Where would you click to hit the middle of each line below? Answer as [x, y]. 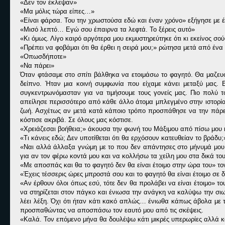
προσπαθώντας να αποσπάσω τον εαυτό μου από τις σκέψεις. [112, 210]
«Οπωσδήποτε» [43, 57]
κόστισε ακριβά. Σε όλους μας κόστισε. [77, 120]
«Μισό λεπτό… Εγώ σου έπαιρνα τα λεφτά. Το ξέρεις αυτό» [107, 29]
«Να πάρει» [37, 66]
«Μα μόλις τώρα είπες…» [57, 11]
